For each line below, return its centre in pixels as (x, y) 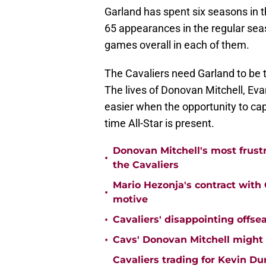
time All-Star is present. (159, 123)
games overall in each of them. (177, 45)
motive (130, 199)
